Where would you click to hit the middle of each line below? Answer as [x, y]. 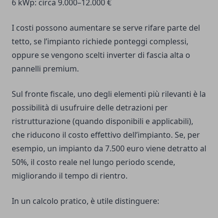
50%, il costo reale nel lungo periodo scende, [93, 162]
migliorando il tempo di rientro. [70, 176]
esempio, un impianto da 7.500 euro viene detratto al [109, 149]
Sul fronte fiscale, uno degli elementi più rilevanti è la [109, 94]
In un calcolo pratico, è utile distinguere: [85, 201]
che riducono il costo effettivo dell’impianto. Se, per [106, 135]
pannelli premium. [45, 69]
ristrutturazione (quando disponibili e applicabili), [102, 121]
